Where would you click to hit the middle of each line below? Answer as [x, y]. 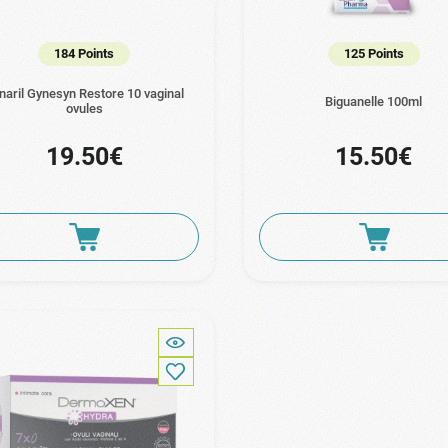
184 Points [84, 54]
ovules [84, 109]
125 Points [373, 54]
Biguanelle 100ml [374, 101]
